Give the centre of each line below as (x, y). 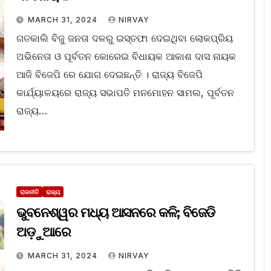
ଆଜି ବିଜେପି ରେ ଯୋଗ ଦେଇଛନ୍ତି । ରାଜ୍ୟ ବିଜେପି (109, 75)
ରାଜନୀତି (29, 192)
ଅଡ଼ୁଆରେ (44, 232)
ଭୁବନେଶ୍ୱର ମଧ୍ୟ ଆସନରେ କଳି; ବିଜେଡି (116, 213)
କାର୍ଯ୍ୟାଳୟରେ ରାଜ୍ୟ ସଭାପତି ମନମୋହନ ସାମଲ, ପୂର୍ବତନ (125, 93)
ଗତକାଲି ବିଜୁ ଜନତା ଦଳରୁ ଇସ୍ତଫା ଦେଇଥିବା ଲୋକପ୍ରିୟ (124, 38)
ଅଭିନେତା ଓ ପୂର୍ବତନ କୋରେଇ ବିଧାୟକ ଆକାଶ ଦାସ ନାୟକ (126, 57)
